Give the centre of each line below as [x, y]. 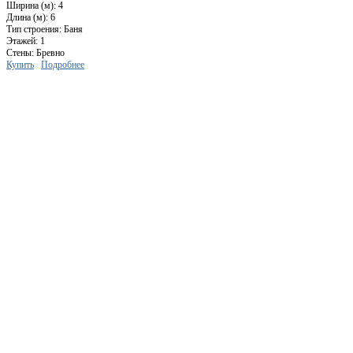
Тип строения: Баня [45, 30]
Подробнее [63, 65]
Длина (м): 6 [31, 18]
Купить [20, 65]
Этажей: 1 [26, 41]
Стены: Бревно [35, 53]
